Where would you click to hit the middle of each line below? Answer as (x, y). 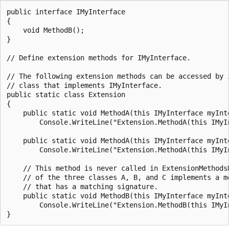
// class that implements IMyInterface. (84, 85)
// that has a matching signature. (82, 186)
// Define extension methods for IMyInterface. (99, 58)
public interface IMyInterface (66, 12)
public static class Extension (66, 94)
